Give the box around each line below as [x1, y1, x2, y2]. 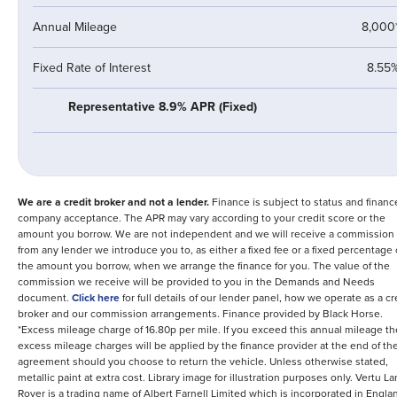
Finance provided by [220, 306, 323, 322]
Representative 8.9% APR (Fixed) [68, 97, 257, 116]
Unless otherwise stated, [269, 354, 388, 370]
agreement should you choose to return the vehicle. [18, 354, 267, 370]
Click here [72, 290, 120, 306]
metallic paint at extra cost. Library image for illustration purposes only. [18, 370, 353, 385]
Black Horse [323, 306, 380, 322]
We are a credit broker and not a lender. [18, 194, 209, 210]
